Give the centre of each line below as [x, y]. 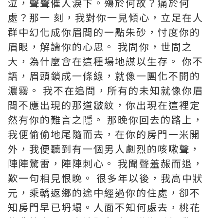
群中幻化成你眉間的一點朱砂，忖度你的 [104, 32]
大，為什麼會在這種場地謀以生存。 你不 [106, 61]
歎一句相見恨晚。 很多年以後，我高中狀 [106, 178]
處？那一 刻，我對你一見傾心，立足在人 [106, 17]
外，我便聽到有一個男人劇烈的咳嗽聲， [104, 149]
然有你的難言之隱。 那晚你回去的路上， [106, 119]
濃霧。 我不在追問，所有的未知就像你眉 [106, 90]
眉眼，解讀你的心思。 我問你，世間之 [100, 46]
